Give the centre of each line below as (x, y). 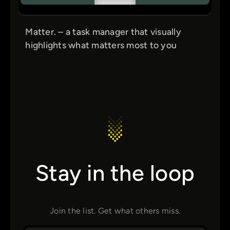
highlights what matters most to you (101, 45)
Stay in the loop (115, 173)
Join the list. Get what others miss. (115, 210)
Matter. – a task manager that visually (103, 31)
